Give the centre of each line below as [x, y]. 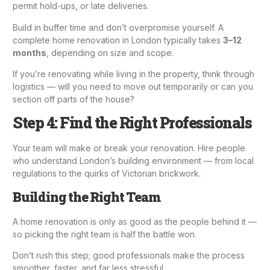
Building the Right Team [87, 196]
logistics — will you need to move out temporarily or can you [133, 86]
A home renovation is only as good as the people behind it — [135, 221]
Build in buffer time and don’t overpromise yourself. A [118, 27]
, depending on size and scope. [110, 52]
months [30, 52]
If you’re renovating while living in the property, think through [133, 74]
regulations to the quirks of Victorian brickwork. [107, 174]
